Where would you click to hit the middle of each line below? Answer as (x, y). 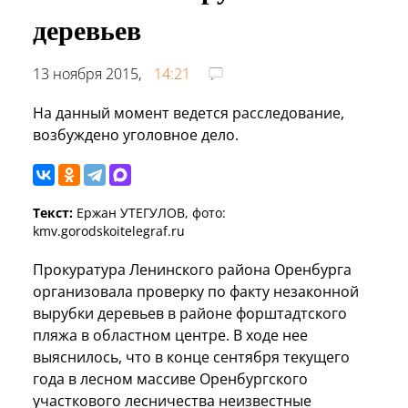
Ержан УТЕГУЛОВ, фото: (149, 212)
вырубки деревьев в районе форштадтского (190, 313)
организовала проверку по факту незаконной (196, 291)
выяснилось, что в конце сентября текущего (191, 357)
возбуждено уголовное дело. (136, 134)
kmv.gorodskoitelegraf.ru (109, 230)
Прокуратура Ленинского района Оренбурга (192, 269)
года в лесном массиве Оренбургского (170, 378)
